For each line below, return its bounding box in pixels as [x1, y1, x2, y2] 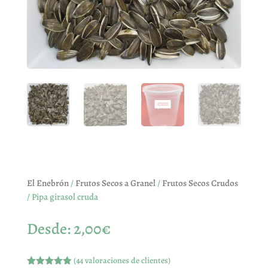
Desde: [26, 218, 74, 239]
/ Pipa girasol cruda [26, 190, 98, 203]
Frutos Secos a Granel [75, 176, 156, 189]
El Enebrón [26, 176, 69, 189]
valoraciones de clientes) [83, 254, 171, 266]
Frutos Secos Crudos [162, 176, 238, 189]
